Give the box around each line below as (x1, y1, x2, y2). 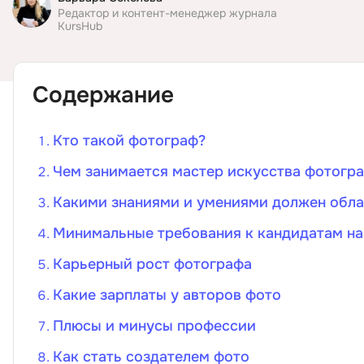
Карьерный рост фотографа (53, 255, 252, 273)
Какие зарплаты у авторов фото (53, 286, 281, 304)
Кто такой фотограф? (53, 132, 206, 149)
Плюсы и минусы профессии (53, 317, 256, 335)
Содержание (32, 80, 174, 110)
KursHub (58, 19, 102, 33)
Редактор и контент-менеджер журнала (58, 6, 277, 20)
